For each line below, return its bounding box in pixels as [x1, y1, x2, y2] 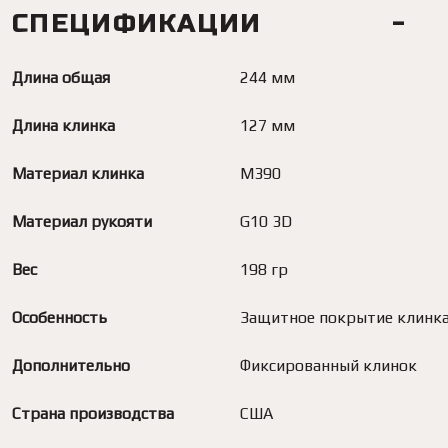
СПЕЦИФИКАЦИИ [12, 8, 262, 40]
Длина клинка [12, 116, 115, 136]
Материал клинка [12, 164, 144, 184]
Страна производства [12, 404, 174, 424]
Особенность [12, 308, 107, 328]
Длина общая [12, 68, 110, 88]
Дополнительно [12, 356, 130, 376]
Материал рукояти [12, 212, 152, 232]
